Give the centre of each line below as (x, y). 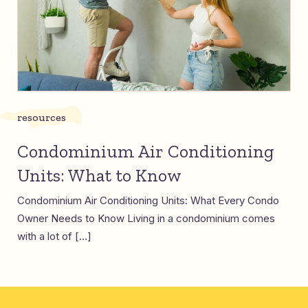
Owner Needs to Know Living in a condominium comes (146, 219)
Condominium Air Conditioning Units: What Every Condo (148, 201)
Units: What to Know (99, 176)
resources (42, 118)
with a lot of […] (54, 236)
